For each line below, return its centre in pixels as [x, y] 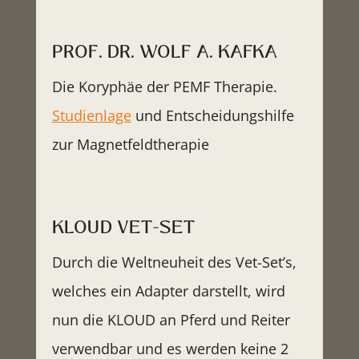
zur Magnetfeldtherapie [130, 145]
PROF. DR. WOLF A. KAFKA [164, 52]
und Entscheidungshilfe [212, 116]
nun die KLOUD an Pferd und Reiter [171, 320]
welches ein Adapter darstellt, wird [168, 291]
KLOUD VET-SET [123, 228]
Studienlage [91, 116]
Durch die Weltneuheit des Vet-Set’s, [174, 262]
